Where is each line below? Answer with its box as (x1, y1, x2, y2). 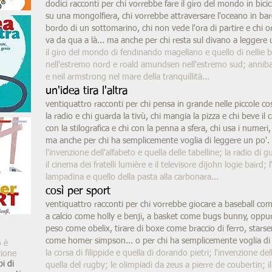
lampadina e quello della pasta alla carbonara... (46, 173, 219, 182)
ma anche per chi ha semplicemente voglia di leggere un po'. (46, 137, 270, 145)
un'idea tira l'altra (46, 86, 127, 97)
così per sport (46, 186, 110, 197)
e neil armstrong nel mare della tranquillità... (46, 73, 209, 81)
